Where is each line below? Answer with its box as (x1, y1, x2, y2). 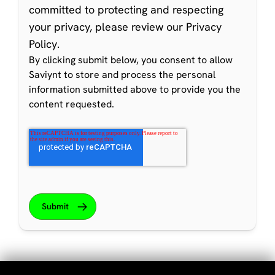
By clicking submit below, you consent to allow (29, 53, 233, 67)
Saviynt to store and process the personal (29, 68, 216, 82)
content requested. (29, 98, 115, 111)
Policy (29, 37, 58, 52)
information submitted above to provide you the (29, 83, 241, 96)
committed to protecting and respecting (29, 2, 224, 17)
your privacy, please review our (29, 20, 187, 34)
